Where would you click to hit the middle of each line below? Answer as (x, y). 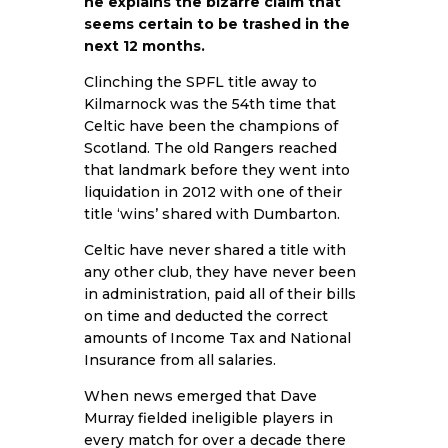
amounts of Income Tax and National (217, 337)
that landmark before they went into (217, 169)
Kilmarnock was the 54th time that (210, 103)
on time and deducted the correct (206, 315)
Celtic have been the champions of (211, 125)
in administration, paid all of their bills (220, 293)
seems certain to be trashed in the (217, 23)
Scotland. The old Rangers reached (210, 147)
